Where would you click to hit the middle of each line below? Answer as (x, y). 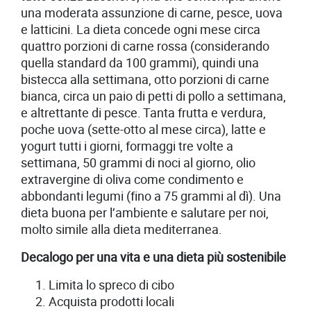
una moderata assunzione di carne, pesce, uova (152, 12)
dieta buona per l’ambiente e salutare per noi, (145, 212)
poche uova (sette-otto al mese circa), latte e (143, 129)
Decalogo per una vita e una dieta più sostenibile (153, 257)
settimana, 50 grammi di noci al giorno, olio (138, 162)
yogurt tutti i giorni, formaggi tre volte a (127, 146)
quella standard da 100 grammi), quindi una (140, 62)
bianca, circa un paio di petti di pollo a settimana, (153, 96)
